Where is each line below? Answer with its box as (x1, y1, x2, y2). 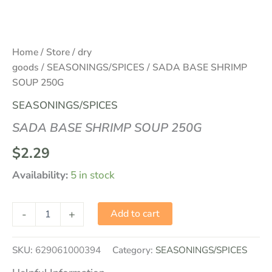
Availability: (12, 168, 68, 183)
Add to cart (110, 207, 160, 221)
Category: (112, 243, 155, 257)
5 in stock (70, 168, 115, 183)
